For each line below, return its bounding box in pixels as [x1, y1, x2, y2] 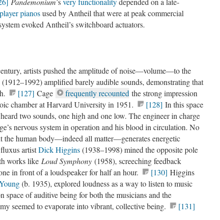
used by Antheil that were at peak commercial [40, 8, 184, 18]
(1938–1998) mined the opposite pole [80, 144, 198, 155]
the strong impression [129, 88, 197, 98]
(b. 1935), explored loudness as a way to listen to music [20, 178, 192, 189]
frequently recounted [65, 88, 129, 98]
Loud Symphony [41, 156, 94, 166]
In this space [163, 99, 203, 110]
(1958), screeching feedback [94, 156, 181, 166]
